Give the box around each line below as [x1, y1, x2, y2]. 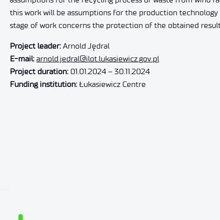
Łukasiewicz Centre [77, 80, 146, 89]
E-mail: [10, 54, 34, 63]
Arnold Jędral [61, 41, 110, 51]
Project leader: [10, 41, 61, 51]
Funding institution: [10, 80, 77, 89]
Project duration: [10, 67, 68, 76]
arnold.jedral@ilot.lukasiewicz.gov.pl [36, 54, 159, 63]
